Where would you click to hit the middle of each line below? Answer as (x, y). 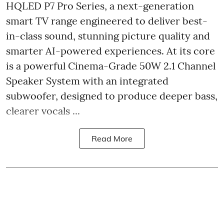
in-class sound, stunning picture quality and (108, 35)
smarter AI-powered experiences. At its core (110, 50)
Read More (112, 138)
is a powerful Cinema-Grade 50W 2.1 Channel (111, 65)
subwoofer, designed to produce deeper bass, (112, 95)
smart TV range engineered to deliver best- (107, 20)
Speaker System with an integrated (87, 80)
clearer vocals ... (43, 110)
